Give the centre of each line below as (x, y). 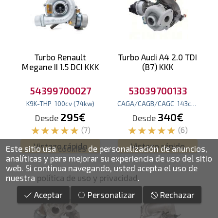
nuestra (21, 178)
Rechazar (176, 195)
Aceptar (47, 195)
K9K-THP (39, 104)
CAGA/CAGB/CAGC (146, 104)
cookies (72, 148)
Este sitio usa (32, 148)
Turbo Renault (60, 57)
